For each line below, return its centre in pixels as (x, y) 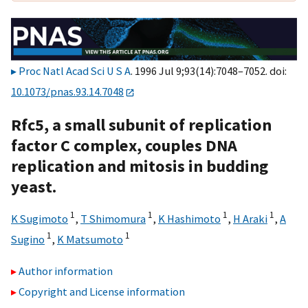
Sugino (28, 239)
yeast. (34, 186)
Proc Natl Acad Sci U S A (75, 71)
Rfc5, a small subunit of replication (141, 124)
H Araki (250, 218)
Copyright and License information (102, 292)
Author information (66, 271)
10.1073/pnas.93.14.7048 (67, 92)
